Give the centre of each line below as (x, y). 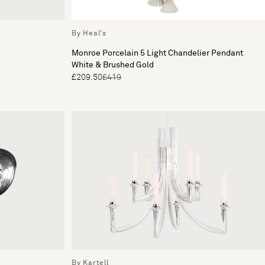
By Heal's (89, 34)
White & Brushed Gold (113, 65)
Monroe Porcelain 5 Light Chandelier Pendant (157, 53)
